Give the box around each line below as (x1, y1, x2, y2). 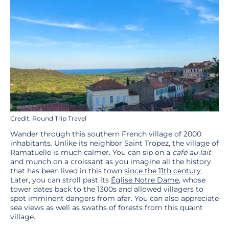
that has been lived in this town (10, 166, 124, 175)
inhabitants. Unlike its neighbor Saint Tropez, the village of (10, 138, 219, 148)
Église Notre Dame (111, 175, 179, 185)
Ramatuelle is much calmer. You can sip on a (10, 147, 172, 157)
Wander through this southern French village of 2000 (10, 129, 201, 139)
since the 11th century (124, 166, 201, 175)
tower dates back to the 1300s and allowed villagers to (10, 184, 203, 194)
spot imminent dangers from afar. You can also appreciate (10, 193, 219, 203)
